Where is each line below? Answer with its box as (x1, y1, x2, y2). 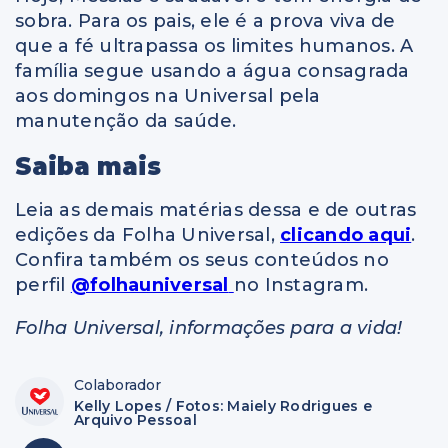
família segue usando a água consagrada (15, 59, 410, 82)
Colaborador (74, 376, 161, 395)
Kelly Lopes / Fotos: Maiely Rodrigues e (74, 397, 372, 416)
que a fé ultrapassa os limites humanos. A (15, 34, 414, 57)
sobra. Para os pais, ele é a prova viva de (15, 9, 396, 32)
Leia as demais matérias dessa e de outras (15, 199, 417, 222)
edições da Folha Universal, (15, 224, 280, 247)
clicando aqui (280, 224, 412, 247)
